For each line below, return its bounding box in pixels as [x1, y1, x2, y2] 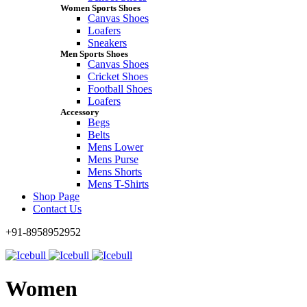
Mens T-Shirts [88, 177, 149, 190]
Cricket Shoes [88, 70, 148, 82]
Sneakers [88, 36, 127, 49]
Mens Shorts [88, 165, 142, 177]
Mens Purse [88, 153, 138, 165]
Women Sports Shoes [60, 2, 140, 13]
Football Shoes [88, 82, 152, 95]
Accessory [60, 106, 99, 117]
